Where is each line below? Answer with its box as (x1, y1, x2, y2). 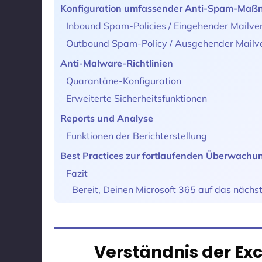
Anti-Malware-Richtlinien (60, 57, 173, 70)
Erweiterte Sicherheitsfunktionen (66, 92, 207, 105)
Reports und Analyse (60, 112, 153, 125)
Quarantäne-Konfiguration (66, 75, 181, 87)
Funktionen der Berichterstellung (66, 130, 207, 142)
